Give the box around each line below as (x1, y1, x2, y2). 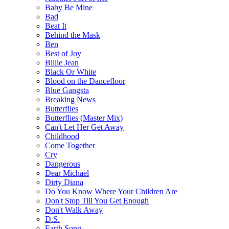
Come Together (45, 141, 95, 150)
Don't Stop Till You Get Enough (45, 196, 149, 205)
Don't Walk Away (45, 205, 103, 214)
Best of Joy (45, 49, 81, 58)
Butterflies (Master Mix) (45, 113, 123, 122)
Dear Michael (45, 168, 89, 177)
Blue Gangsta (45, 85, 89, 95)
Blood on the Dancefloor (45, 76, 125, 85)
